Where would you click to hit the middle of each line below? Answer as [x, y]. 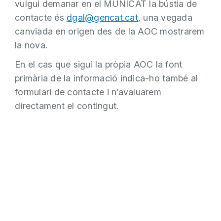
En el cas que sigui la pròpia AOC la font [99, 64]
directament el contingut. [68, 106]
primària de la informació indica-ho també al [106, 78]
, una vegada [165, 18]
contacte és [41, 18]
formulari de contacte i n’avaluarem [88, 92]
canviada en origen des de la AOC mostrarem [110, 31]
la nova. [31, 45]
